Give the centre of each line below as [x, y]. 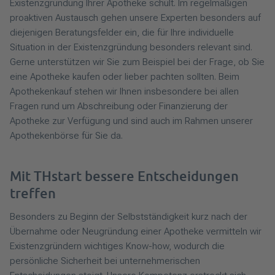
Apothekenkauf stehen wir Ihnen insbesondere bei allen [124, 92]
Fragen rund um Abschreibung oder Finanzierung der [119, 107]
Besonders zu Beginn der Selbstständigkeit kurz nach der [129, 217]
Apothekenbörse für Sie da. [66, 136]
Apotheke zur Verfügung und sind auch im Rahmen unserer [131, 121]
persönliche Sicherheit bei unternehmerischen [105, 261]
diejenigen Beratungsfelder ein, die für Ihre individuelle [122, 33]
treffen [33, 193]
